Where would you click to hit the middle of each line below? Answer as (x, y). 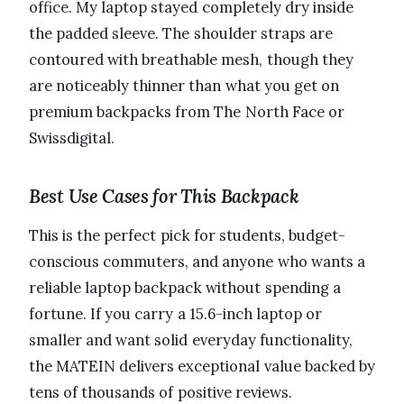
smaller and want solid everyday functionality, (191, 340)
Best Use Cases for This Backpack (164, 196)
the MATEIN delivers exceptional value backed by (202, 366)
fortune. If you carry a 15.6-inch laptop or (176, 313)
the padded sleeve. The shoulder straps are (181, 33)
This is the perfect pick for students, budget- (188, 235)
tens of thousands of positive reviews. (161, 392)
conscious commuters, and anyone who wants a (197, 261)
